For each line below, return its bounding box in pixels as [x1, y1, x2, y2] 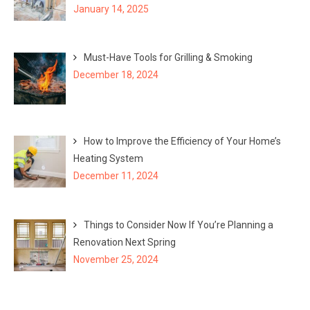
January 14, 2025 [73, 3, 149, 15]
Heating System [73, 153, 143, 165]
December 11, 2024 [73, 170, 158, 182]
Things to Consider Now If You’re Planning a [83, 219, 273, 230]
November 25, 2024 [73, 253, 158, 265]
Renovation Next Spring [73, 236, 176, 248]
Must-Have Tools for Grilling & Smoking [83, 52, 253, 64]
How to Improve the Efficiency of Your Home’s [83, 136, 281, 147]
